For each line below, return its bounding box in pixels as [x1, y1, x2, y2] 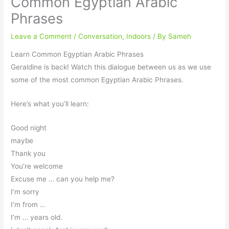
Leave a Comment [11, 32, 72, 40]
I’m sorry [11, 188, 40, 196]
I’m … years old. [11, 213, 63, 221]
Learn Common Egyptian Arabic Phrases [11, 50, 144, 59]
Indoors [126, 32, 151, 40]
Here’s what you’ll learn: [11, 100, 89, 108]
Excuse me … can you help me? [11, 175, 115, 183]
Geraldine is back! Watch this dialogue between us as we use [11, 63, 212, 72]
